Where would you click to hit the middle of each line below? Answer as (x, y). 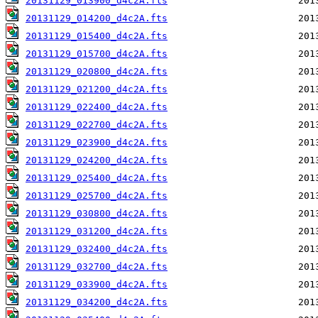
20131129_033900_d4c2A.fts (97, 285)
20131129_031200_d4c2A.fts (97, 231)
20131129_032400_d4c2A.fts (97, 249)
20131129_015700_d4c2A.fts (97, 54)
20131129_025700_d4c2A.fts (97, 196)
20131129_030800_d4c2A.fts (97, 214)
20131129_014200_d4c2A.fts (97, 18)
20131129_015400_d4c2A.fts (97, 36)
